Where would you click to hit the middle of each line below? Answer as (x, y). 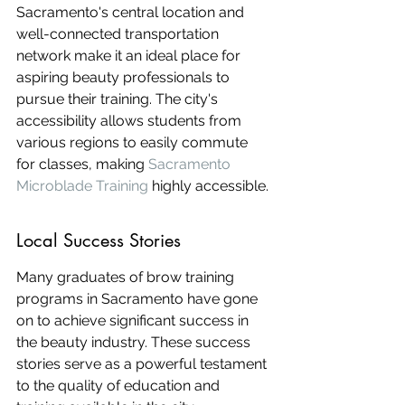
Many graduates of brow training (127, 277)
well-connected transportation (119, 34)
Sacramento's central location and (132, 12)
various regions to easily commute (134, 142)
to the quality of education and (120, 386)
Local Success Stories (99, 240)
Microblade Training (82, 186)
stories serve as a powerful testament (143, 364)
